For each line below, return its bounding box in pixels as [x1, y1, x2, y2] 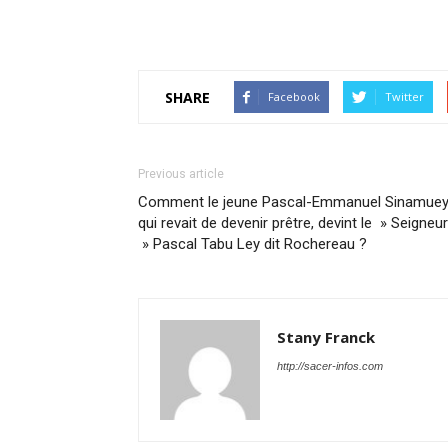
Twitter [385, 89, 424, 104]
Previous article [138, 167, 224, 181]
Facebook [268, 89, 320, 104]
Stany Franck [277, 327, 375, 347]
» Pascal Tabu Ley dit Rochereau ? [138, 235, 367, 253]
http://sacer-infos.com [277, 360, 383, 372]
